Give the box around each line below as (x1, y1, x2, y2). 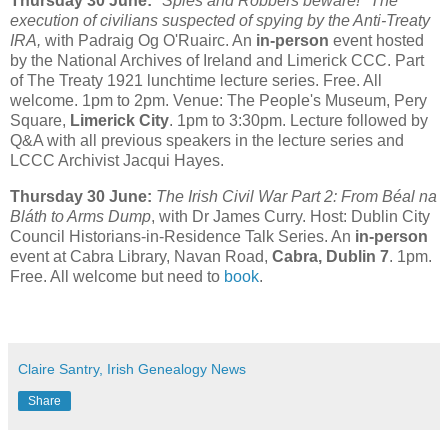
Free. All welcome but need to (10, 268, 224, 286)
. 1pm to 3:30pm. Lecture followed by (169, 112, 428, 130)
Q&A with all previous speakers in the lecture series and (10, 132, 404, 150)
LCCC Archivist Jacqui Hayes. (10, 152, 224, 170)
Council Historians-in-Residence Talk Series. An (10, 228, 355, 246)
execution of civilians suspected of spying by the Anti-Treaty (10, 12, 430, 30)
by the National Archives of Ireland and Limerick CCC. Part (10, 52, 424, 70)
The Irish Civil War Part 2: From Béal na (156, 188, 437, 206)
